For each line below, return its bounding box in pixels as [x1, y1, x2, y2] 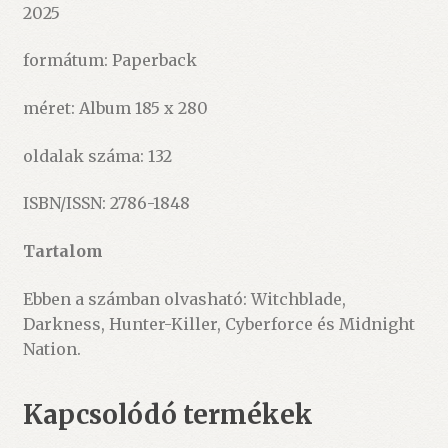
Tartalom [22, 241, 103, 261]
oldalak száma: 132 [22, 145, 172, 166]
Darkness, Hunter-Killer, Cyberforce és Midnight [22, 313, 415, 334]
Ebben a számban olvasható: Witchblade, [22, 288, 346, 309]
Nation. [22, 338, 81, 359]
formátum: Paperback [22, 50, 197, 71]
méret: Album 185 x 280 [22, 98, 208, 119]
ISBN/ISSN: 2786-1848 [22, 193, 190, 214]
